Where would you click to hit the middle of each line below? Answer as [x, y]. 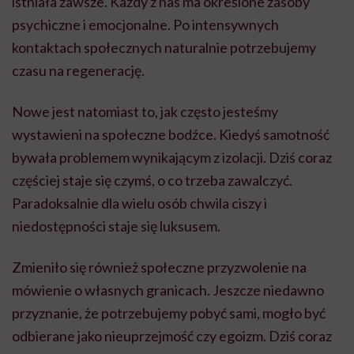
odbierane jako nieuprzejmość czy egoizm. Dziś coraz [172, 335]
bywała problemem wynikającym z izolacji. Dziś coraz [172, 157]
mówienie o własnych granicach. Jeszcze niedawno [168, 290]
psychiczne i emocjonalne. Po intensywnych [145, 24]
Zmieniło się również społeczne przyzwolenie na [159, 267]
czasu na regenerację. [78, 70]
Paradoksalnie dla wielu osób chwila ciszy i [139, 203]
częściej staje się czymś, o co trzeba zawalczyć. [152, 180]
